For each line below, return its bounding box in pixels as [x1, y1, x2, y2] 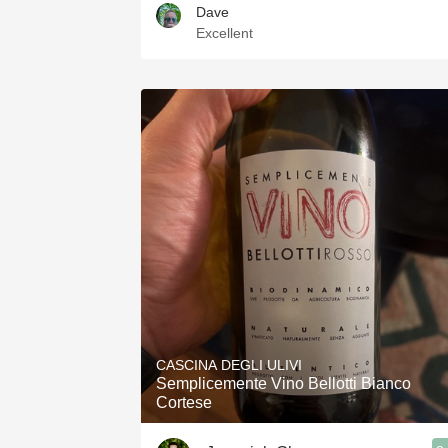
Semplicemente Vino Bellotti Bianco [156, 375, 411, 392]
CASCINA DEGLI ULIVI [156, 357, 302, 373]
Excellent [196, 25, 253, 41]
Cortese [156, 394, 212, 411]
